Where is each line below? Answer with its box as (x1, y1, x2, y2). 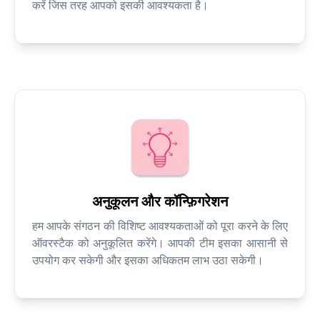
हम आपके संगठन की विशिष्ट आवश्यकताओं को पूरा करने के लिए (32, 219, 288, 234)
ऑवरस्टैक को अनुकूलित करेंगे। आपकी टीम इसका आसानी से (32, 236, 288, 251)
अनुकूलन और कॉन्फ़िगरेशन (92, 193, 228, 211)
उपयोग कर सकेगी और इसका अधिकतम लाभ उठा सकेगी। (32, 254, 264, 268)
